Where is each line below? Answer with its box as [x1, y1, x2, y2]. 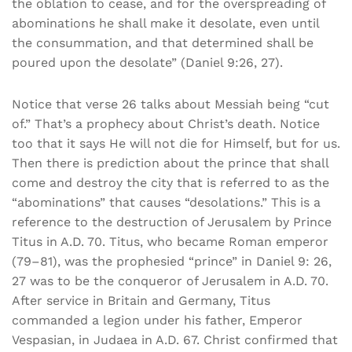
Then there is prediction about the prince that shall [12, 155, 328, 170]
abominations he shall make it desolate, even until [12, 16, 319, 31]
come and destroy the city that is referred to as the [12, 174, 329, 190]
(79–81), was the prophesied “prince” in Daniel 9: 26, [12, 253, 332, 269]
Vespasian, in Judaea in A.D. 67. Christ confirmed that [12, 332, 338, 347]
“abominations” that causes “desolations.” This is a [12, 194, 321, 210]
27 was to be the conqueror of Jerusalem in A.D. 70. [12, 273, 328, 288]
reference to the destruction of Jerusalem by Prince [12, 214, 332, 229]
